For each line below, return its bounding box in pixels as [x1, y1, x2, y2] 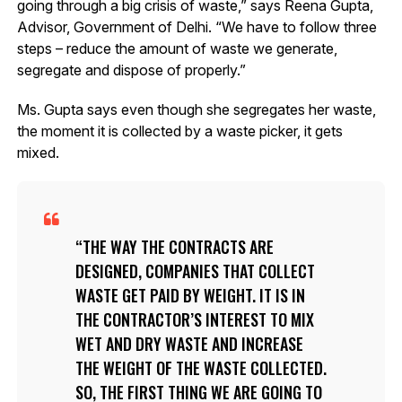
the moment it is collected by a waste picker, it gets [16, 122, 343, 141]
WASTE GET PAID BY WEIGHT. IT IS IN [74, 284, 305, 308]
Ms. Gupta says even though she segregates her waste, [16, 100, 376, 119]
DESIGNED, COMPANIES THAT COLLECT [74, 259, 315, 284]
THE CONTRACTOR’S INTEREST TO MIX [74, 308, 314, 332]
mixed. [16, 144, 59, 162]
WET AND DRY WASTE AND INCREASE [74, 332, 303, 356]
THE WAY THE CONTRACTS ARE [82, 235, 274, 259]
